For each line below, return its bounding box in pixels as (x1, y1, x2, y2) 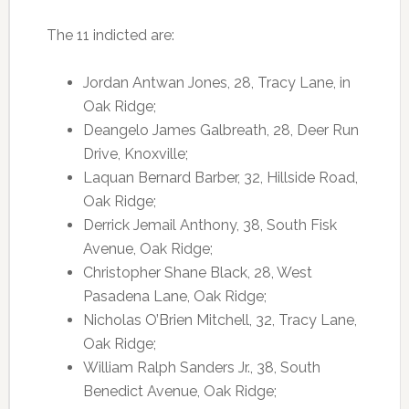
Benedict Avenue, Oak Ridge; (82, 383, 277, 400)
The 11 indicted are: (46, 26, 174, 44)
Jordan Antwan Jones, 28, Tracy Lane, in (82, 74, 351, 91)
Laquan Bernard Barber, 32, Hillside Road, (82, 169, 358, 186)
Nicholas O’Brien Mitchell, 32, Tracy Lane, (82, 311, 357, 329)
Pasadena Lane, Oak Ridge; (82, 288, 267, 305)
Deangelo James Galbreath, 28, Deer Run (82, 121, 359, 139)
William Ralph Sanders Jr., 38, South (82, 359, 320, 376)
